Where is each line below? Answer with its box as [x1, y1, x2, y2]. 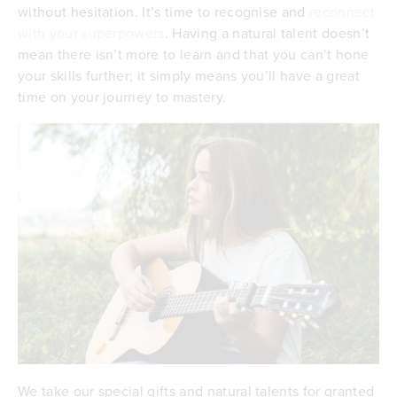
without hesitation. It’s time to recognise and [18, 2, 310, 22]
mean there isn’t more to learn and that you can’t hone [18, 44, 370, 65]
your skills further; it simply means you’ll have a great [18, 66, 360, 86]
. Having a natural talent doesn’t [164, 23, 370, 43]
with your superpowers [18, 23, 165, 43]
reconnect [309, 2, 375, 22]
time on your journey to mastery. [18, 87, 227, 107]
